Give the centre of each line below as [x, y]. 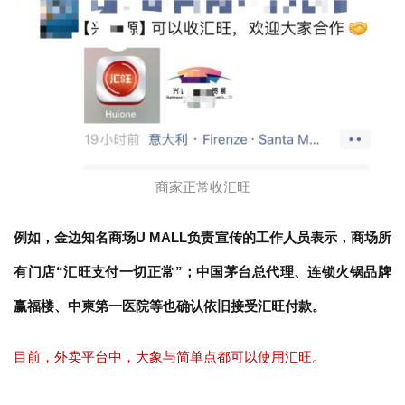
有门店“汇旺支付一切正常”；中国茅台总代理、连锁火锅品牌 [202, 271]
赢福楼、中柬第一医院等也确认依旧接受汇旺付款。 [170, 306]
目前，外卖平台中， [75, 356]
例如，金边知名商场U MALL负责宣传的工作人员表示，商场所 [202, 237]
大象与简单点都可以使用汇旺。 [231, 356]
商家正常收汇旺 [202, 186]
